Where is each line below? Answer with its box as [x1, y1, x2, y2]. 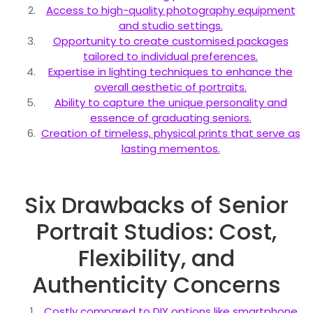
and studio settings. [118, 17, 223, 33]
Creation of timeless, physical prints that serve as [41, 125, 300, 140]
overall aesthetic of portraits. [94, 79, 247, 94]
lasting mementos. [121, 140, 220, 156]
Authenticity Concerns [32, 268, 281, 300]
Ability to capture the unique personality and [54, 94, 287, 110]
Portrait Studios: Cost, [36, 215, 277, 247]
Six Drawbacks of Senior [24, 189, 289, 221]
